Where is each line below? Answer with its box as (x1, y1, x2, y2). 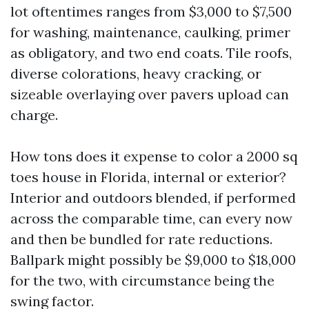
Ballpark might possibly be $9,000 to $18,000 (10, 251, 296, 268)
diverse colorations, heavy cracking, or (10, 65, 261, 82)
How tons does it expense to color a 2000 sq (10, 148, 298, 165)
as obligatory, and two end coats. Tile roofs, (10, 44, 292, 61)
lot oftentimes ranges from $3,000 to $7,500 (10, 3, 292, 20)
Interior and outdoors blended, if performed (10, 189, 296, 206)
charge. (10, 106, 58, 123)
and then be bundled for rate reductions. (10, 230, 272, 248)
